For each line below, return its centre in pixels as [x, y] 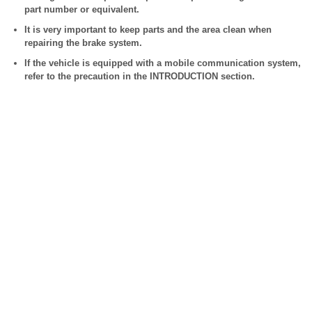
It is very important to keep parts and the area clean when [148, 30]
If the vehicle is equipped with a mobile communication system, [163, 63]
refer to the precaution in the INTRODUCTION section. [140, 76]
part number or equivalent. [82, 9]
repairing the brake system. [83, 43]
